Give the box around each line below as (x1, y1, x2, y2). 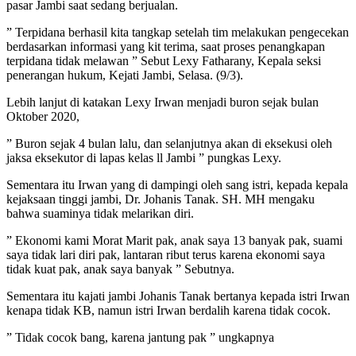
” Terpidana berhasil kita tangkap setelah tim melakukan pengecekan (6, 25, 349, 39)
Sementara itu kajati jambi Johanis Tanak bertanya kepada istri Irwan (6, 288, 350, 303)
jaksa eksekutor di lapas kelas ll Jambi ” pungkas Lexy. (6, 150, 281, 164)
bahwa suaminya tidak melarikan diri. (6, 206, 194, 220)
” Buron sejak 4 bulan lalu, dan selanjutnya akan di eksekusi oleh (6, 136, 332, 150)
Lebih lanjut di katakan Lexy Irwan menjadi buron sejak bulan (6, 95, 319, 109)
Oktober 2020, (6, 109, 79, 123)
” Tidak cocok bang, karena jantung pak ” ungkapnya (6, 330, 274, 344)
